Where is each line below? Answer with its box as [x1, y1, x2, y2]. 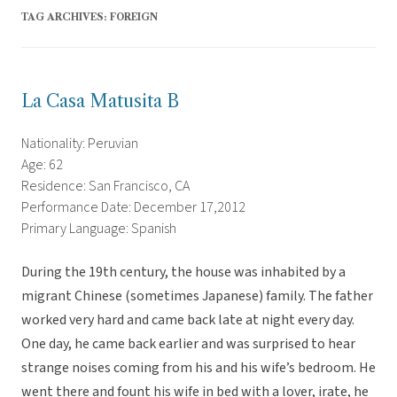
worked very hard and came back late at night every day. [21, 310, 354, 331]
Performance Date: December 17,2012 [21, 198, 245, 218]
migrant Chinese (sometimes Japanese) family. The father [21, 286, 373, 307]
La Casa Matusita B [21, 90, 179, 113]
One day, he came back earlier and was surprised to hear [21, 334, 355, 354]
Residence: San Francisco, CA [21, 176, 190, 197]
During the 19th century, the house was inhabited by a [21, 262, 346, 283]
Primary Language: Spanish [21, 219, 176, 239]
